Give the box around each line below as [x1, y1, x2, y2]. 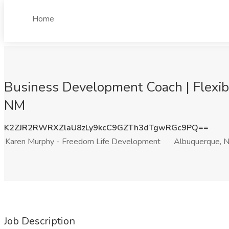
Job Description [4, 214, 75, 228]
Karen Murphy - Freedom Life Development [5, 136, 161, 147]
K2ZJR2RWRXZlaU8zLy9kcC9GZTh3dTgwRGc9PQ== [4, 122, 209, 133]
